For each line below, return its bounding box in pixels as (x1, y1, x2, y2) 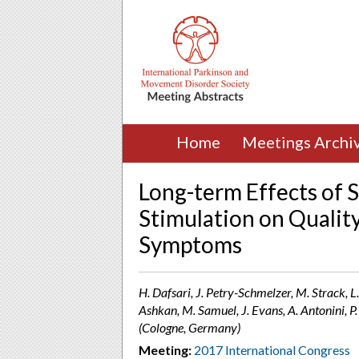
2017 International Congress (194, 342, 350, 357)
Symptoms (139, 231, 242, 258)
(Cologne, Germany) (139, 320, 240, 335)
